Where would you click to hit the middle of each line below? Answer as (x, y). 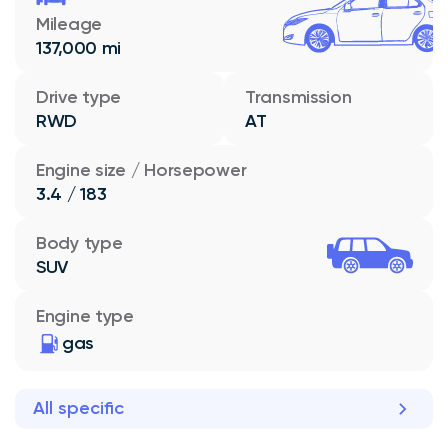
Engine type (85, 315)
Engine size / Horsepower (141, 169)
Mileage (69, 23)
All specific (78, 408)
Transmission (298, 96)
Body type (79, 242)
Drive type (79, 96)
